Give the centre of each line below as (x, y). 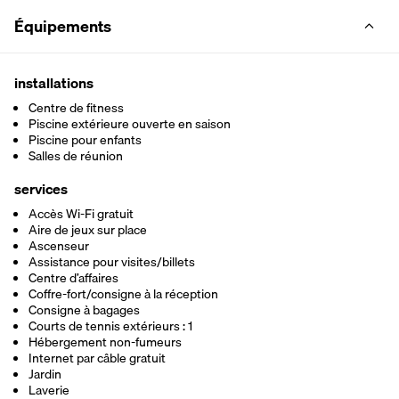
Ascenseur (59, 245)
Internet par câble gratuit (97, 358)
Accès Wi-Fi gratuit (81, 213)
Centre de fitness (76, 107)
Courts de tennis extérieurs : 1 (110, 326)
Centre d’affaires (73, 277)
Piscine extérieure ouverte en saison (130, 123)
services (41, 188)
